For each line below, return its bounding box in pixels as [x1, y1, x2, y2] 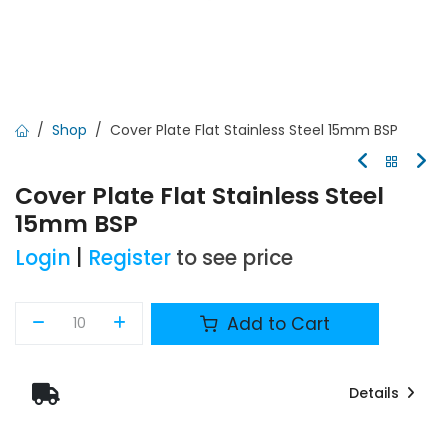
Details [348, 383, 403, 404]
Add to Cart [222, 311, 331, 336]
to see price [176, 244, 293, 272]
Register [88, 244, 171, 272]
